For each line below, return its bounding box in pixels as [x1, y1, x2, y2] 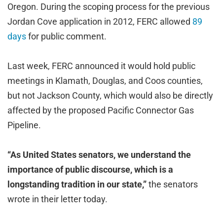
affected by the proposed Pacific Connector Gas [7, 105, 194, 115]
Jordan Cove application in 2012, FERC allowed [7, 16, 192, 27]
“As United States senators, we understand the [7, 149, 191, 160]
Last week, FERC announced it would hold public [7, 61, 195, 71]
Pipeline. [7, 120, 41, 130]
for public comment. [26, 31, 107, 41]
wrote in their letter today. [7, 194, 108, 204]
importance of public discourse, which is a [7, 164, 173, 175]
